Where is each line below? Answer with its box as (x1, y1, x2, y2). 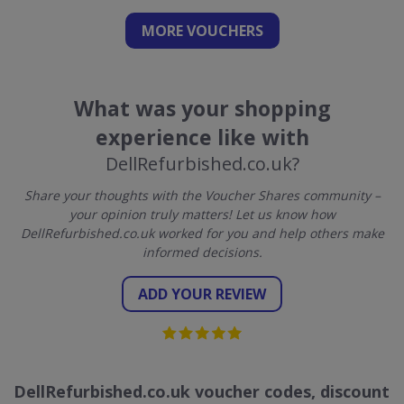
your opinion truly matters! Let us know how (69, 206, 335, 223)
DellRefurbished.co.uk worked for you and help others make (20, 225, 384, 242)
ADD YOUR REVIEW (138, 284, 266, 304)
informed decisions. (142, 243, 262, 261)
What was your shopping (73, 94, 331, 123)
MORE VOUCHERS (141, 21, 263, 41)
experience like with (95, 123, 309, 151)
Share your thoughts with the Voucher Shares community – (23, 187, 381, 204)
